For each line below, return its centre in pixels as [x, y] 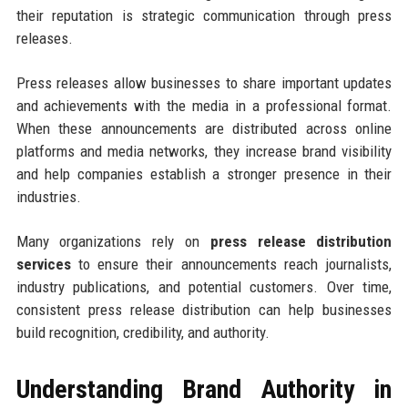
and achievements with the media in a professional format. [204, 105]
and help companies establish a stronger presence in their [204, 173]
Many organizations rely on [113, 241]
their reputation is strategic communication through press [204, 15]
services [43, 264]
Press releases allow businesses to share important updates [204, 82]
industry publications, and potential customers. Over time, [204, 286]
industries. [48, 196]
